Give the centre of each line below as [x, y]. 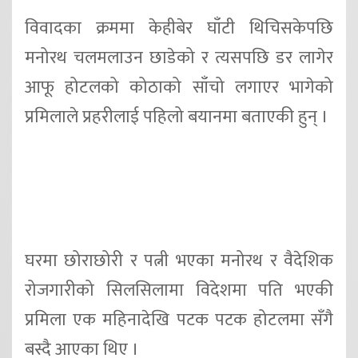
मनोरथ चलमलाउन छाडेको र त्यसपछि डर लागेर [179, 58]
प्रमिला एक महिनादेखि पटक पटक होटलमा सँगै [179, 320]
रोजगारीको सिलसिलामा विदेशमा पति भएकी [179, 290]
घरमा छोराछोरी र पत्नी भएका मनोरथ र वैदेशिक [179, 261]
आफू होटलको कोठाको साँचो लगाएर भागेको [179, 88]
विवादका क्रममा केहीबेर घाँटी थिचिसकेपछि [179, 29]
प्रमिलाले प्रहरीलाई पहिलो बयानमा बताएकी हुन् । [177, 117]
